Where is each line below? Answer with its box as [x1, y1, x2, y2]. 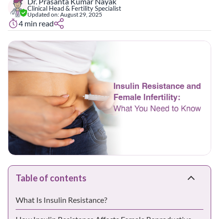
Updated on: [27, 10, 60, 18]
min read [24, 18, 54, 28]
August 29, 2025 [60, 10, 102, 18]
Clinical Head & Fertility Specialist [27, 4, 121, 12]
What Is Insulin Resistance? [16, 195, 110, 204]
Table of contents [16, 172, 87, 183]
